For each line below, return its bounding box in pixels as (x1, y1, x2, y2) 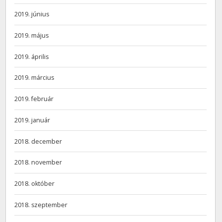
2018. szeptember (14, 200, 68, 209)
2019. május (14, 31, 49, 40)
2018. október (14, 179, 55, 188)
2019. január (14, 115, 51, 124)
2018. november (14, 158, 62, 167)
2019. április (14, 52, 49, 61)
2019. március (14, 73, 55, 82)
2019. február (14, 95, 54, 104)
